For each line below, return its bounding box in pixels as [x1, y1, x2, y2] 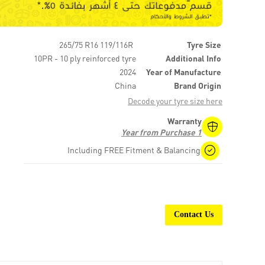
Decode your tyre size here [128, 93, 222, 109]
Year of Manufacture [146, 64, 221, 80]
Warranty [167, 113, 202, 129]
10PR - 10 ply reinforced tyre [34, 50, 136, 66]
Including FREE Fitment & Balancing [67, 143, 201, 159]
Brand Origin [174, 77, 221, 93]
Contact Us [174, 210, 214, 219]
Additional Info [166, 50, 221, 66]
